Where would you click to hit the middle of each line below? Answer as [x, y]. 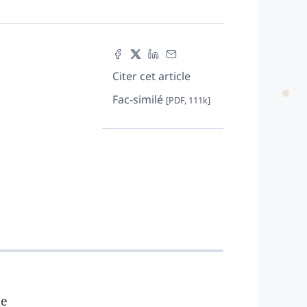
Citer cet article [151, 76]
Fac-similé [139, 99]
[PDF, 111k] [188, 100]
